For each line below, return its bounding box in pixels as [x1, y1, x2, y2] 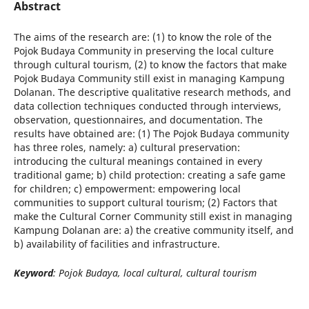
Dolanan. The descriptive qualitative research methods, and [13, 86, 291, 99]
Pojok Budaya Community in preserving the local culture [13, 44, 274, 58]
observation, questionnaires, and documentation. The [13, 113, 263, 127]
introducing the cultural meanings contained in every [13, 154, 262, 168]
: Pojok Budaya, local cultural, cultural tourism [52, 266, 257, 280]
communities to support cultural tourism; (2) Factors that [13, 196, 277, 210]
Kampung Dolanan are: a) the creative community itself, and [13, 223, 294, 237]
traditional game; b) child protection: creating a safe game [13, 168, 286, 182]
